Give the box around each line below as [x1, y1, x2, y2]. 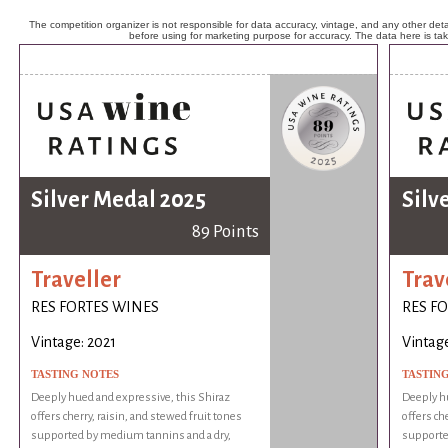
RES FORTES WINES [31, 299, 160, 316]
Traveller [31, 267, 122, 292]
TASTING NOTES [31, 368, 120, 381]
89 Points [191, 222, 259, 242]
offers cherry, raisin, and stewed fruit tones [31, 410, 243, 424]
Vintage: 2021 [31, 334, 117, 351]
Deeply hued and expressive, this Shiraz [31, 391, 231, 405]
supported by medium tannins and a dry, [31, 429, 232, 443]
